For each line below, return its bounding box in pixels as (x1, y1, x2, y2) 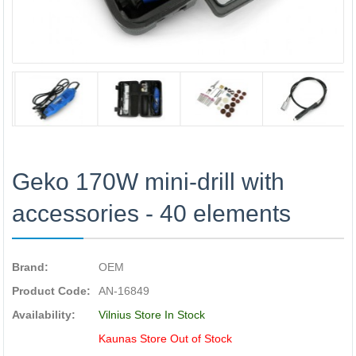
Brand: (12, 261, 48, 273)
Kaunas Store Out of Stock (99, 332, 232, 345)
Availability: (12, 308, 75, 321)
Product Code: (12, 284, 91, 297)
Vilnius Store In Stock (99, 308, 205, 321)
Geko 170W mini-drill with (12, 168, 284, 195)
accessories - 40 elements (12, 200, 291, 226)
